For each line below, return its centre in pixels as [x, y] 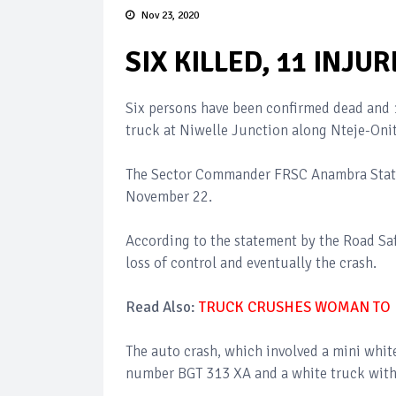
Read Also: [162, 307]
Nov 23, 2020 [170, 15]
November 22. [169, 197]
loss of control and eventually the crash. [251, 263]
